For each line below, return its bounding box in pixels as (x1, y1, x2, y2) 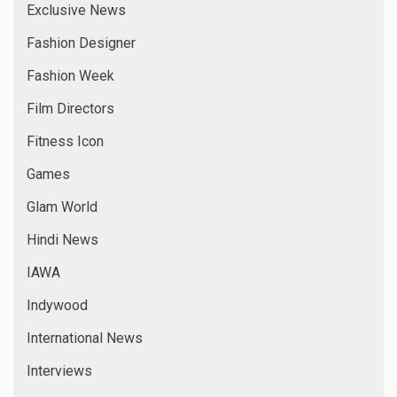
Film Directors (27, 99, 114, 117)
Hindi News (27, 230, 98, 248)
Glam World (27, 198, 97, 215)
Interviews (27, 362, 92, 379)
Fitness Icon (27, 132, 104, 150)
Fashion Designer (27, 34, 136, 51)
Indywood (27, 296, 88, 314)
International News (27, 329, 143, 346)
